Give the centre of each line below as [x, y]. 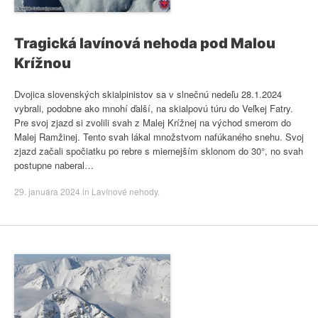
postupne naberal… [54, 165]
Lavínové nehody [125, 191]
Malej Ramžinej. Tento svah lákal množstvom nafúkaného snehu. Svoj [159, 136]
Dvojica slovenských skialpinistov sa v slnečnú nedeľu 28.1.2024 [148, 94]
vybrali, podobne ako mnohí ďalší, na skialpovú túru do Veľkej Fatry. [154, 108]
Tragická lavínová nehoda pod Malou [145, 43]
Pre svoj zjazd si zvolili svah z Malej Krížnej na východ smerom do [153, 122]
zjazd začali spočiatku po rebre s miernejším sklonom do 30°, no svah [159, 150]
